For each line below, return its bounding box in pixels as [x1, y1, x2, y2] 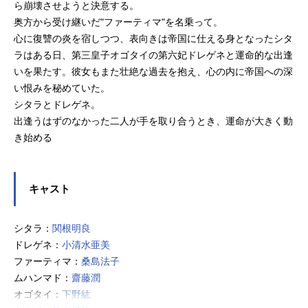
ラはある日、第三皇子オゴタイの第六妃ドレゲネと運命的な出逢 [14, 49, 293, 61]
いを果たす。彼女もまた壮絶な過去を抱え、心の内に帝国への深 [14, 66, 293, 78]
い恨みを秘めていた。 [14, 82, 110, 94]
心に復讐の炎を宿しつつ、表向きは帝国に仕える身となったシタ [14, 33, 293, 45]
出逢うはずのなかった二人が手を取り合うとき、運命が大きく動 [14, 115, 293, 127]
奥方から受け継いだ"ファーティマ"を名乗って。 [14, 16, 223, 28]
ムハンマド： [14, 272, 71, 284]
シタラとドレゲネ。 [14, 99, 100, 111]
